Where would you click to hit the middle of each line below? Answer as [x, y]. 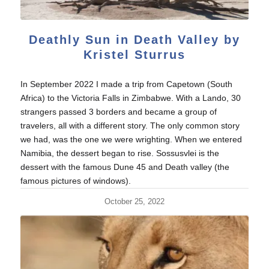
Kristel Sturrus [134, 54]
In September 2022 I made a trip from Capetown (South [126, 84]
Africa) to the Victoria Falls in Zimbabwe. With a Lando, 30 [130, 98]
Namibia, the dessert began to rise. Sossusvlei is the [119, 153]
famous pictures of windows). [75, 180]
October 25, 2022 [134, 201]
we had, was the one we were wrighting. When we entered [131, 139]
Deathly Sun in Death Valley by [134, 39]
